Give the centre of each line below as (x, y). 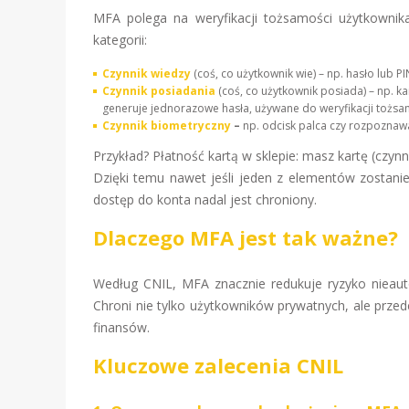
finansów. (121, 327)
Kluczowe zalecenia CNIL (218, 365)
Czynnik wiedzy (147, 73)
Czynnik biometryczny (167, 126)
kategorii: (120, 40)
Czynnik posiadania (159, 91)
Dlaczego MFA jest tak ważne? (246, 237)
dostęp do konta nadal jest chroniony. (205, 199)
